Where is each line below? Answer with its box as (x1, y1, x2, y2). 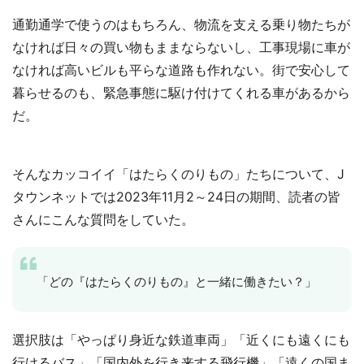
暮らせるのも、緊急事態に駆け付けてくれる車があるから (12, 84, 350, 102)
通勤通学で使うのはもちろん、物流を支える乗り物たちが (12, 16, 350, 33)
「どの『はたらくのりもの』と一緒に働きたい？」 (37, 274, 317, 290)
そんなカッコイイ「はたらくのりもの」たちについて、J (12, 166, 344, 183)
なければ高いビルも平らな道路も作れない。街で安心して (12, 62, 350, 79)
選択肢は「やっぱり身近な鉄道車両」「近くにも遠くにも (12, 331, 350, 349)
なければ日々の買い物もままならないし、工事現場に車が (12, 39, 350, 56)
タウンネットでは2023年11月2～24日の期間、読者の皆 (12, 188, 340, 206)
